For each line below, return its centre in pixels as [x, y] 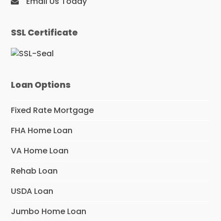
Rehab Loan [35, 171]
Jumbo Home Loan [49, 211]
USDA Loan [32, 191]
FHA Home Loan [42, 130]
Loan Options [41, 85]
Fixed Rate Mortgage [53, 110]
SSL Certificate [45, 32]
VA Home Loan [40, 150]
